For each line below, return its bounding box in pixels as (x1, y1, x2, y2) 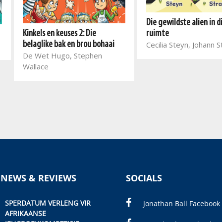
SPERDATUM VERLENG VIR (4, 198, 91, 208)
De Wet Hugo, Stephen (23, 51, 102, 61)
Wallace (23, 61, 49, 72)
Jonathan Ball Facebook (143, 198, 220, 208)
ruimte (146, 29, 169, 39)
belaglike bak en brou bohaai (23, 40, 114, 50)
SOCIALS (126, 171, 162, 184)
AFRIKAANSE (4, 208, 46, 218)
